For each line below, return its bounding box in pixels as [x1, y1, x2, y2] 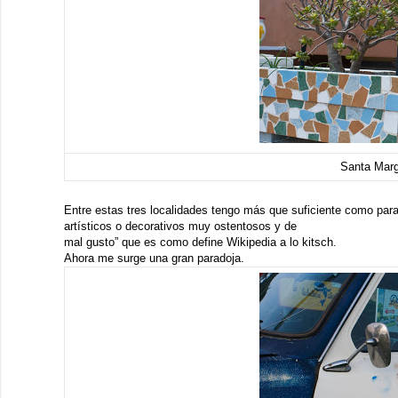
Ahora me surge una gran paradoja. [64, 251, 244, 265]
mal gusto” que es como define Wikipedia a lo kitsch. [64, 235, 337, 249]
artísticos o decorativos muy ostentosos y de [64, 219, 297, 233]
